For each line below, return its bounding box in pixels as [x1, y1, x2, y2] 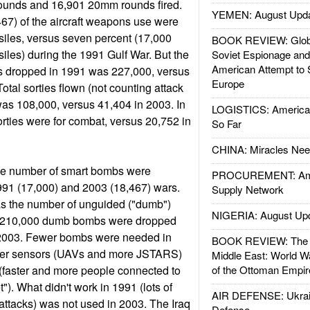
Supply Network [211, 182, 284, 197]
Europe [211, 76, 244, 91]
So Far [211, 116, 241, 131]
